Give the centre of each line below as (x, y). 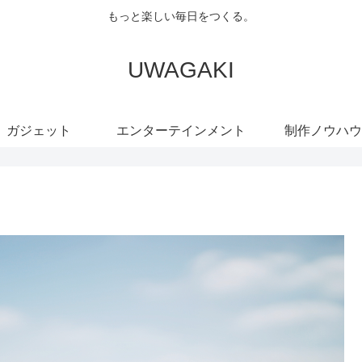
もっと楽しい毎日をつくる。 (181, 17)
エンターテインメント (181, 130)
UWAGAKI (181, 69)
